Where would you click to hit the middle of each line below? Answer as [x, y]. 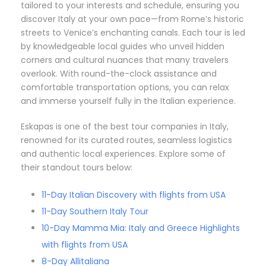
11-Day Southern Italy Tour [95, 211]
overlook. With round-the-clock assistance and [119, 73]
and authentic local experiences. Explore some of [123, 153]
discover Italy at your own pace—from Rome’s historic [132, 19]
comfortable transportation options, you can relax [125, 87]
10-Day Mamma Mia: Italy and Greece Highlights [141, 228]
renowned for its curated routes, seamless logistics [126, 140]
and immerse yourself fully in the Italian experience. [128, 101]
